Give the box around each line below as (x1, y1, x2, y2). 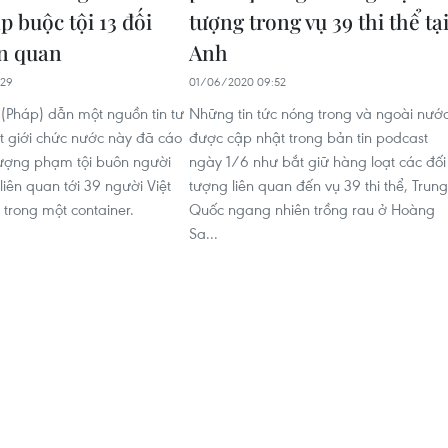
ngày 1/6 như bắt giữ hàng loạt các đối (189, 151, 446, 171)
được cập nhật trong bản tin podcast (189, 127, 428, 147)
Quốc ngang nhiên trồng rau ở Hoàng (189, 199, 435, 219)
